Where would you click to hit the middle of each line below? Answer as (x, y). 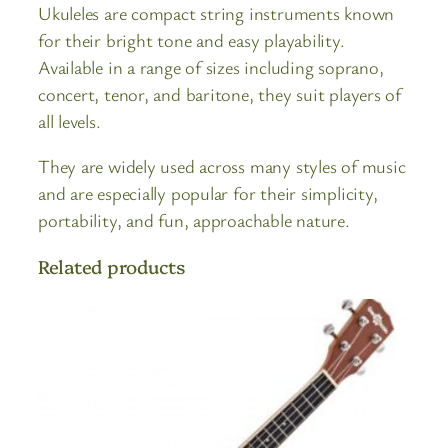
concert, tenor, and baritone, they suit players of (219, 93)
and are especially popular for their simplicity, (208, 193)
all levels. (69, 120)
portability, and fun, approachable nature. (194, 220)
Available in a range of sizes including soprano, (211, 66)
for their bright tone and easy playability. (191, 39)
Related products (111, 266)
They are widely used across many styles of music (222, 166)
